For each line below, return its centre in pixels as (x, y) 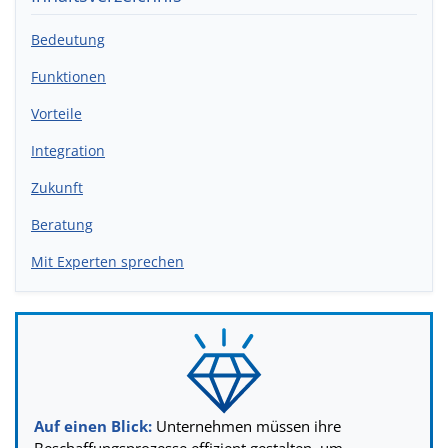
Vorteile (56, 114)
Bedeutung (68, 40)
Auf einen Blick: (93, 425)
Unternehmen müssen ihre (246, 425)
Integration (68, 151)
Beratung (62, 225)
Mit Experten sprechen (107, 262)
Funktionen (68, 77)
